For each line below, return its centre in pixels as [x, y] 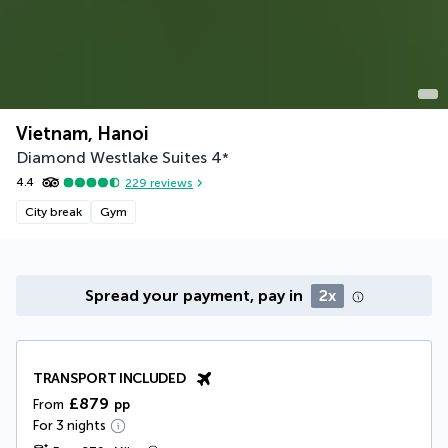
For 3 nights [69, 426]
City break [53, 212]
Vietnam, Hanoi [82, 134]
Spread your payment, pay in [195, 296]
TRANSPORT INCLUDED [109, 379]
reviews [170, 182]
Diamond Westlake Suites [111, 158]
